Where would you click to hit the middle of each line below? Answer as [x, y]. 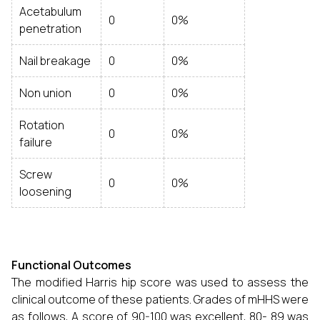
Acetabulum [50, 11]
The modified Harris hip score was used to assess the [160, 282]
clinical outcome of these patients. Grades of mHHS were [160, 299]
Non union [45, 93]
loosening [45, 191]
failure [36, 142]
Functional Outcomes [71, 265]
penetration [50, 29]
